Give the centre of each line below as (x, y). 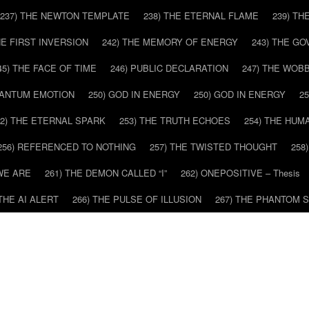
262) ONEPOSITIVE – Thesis (240, 173)
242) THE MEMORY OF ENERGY (170, 42)
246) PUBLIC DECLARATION (169, 68)
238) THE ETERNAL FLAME (201, 16)
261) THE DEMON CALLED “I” (106, 173)
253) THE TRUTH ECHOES (175, 120)
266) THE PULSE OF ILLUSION (137, 199)
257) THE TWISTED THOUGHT (213, 147)
